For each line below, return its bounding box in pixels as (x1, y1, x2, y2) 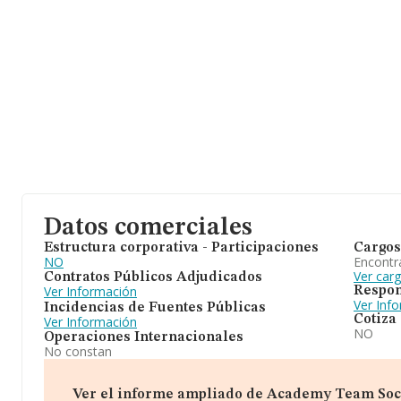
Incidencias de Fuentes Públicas (44, 300, 266, 315)
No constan (44, 342, 112, 360)
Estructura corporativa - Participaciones (44, 241, 319, 255)
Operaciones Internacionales (44, 329, 243, 345)
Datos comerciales (44, 216, 252, 241)
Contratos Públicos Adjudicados (44, 270, 262, 286)
